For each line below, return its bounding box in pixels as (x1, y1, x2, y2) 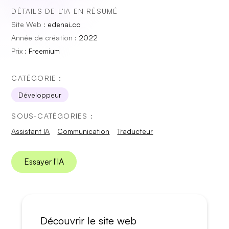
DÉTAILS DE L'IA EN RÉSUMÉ (11, 7, 118, 15)
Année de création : (11, 33, 79, 42)
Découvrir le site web (40, 214, 136, 227)
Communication (57, 127, 110, 135)
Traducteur (117, 127, 153, 135)
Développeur (18, 90, 62, 99)
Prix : (11, 47, 29, 55)
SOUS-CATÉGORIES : (11, 111, 93, 120)
